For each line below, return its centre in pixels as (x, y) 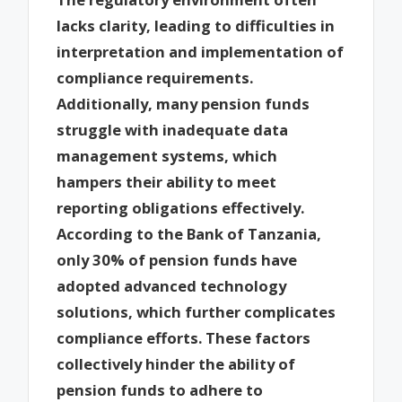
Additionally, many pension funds (184, 104)
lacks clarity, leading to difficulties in (196, 26)
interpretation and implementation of (201, 52)
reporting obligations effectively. (181, 208)
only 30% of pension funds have (177, 260)
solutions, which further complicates (197, 312)
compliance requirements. (155, 78)
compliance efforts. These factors (184, 338)
